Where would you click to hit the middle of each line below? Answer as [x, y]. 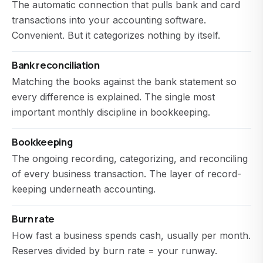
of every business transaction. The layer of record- [127, 174]
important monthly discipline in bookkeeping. [111, 112]
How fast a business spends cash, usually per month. [131, 235]
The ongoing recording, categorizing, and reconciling [130, 159]
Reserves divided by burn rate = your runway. [114, 251]
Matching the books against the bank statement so [124, 82]
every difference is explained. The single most [113, 97]
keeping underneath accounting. [84, 189]
